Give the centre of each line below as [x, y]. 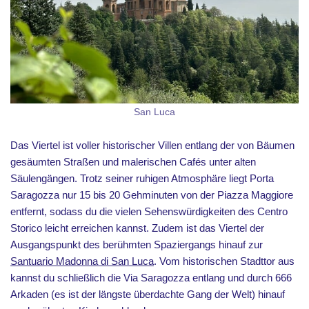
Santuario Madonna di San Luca [82, 261]
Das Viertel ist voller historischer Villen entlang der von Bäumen [152, 145]
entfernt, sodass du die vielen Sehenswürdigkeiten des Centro [149, 211]
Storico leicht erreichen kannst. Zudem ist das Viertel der [137, 228]
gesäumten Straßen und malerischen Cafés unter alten [133, 161]
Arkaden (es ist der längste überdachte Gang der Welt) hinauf [148, 294]
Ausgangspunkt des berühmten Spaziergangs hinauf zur [137, 244]
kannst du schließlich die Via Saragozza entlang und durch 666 [151, 277]
